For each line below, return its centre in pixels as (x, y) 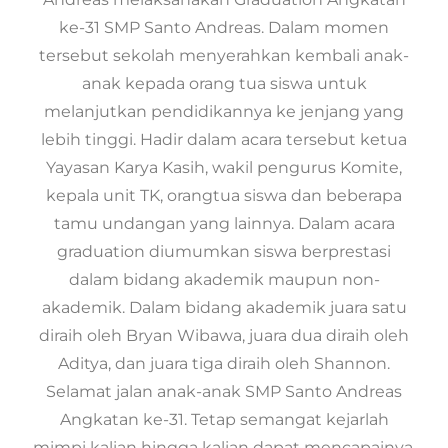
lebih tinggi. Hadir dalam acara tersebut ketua (224, 139)
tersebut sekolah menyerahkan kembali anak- (224, 55)
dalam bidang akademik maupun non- (224, 279)
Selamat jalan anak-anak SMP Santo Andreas (224, 391)
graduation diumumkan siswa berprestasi (224, 251)
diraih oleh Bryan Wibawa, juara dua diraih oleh (224, 335)
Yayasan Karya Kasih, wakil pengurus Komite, (224, 167)
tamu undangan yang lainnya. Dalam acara (224, 223)
